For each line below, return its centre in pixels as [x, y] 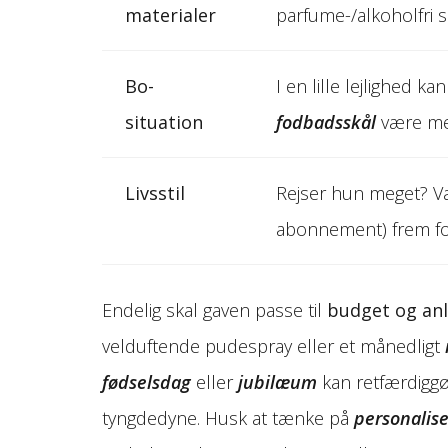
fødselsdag [146, 381]
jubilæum [277, 381]
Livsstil [154, 192]
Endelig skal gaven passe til [214, 309]
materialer [170, 14]
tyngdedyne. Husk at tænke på [228, 417]
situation [163, 121]
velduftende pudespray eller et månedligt [273, 345]
